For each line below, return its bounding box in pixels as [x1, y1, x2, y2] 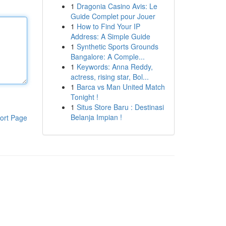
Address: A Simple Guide [70, 31, 150, 41]
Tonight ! [70, 92, 98, 102]
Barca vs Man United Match [76, 82, 165, 92]
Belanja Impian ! [70, 112, 122, 122]
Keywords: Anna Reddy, [76, 62, 153, 72]
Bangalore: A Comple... [70, 51, 145, 62]
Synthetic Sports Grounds [76, 41, 158, 51]
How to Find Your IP [76, 21, 140, 31]
